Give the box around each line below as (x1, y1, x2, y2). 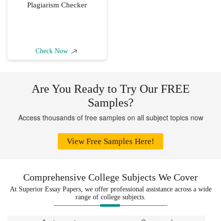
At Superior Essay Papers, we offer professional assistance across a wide (9, 185, 212, 193)
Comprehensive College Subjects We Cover (23, 172, 198, 183)
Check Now (36, 47, 71, 55)
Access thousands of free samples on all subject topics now (18, 112, 203, 122)
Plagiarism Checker (27, 1, 87, 9)
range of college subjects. (75, 193, 146, 201)
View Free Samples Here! (67, 137, 154, 146)
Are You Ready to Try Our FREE (31, 82, 190, 95)
